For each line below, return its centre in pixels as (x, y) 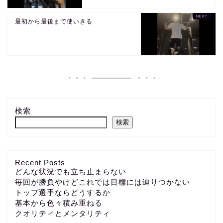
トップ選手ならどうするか (63, 192)
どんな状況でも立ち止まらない (71, 171)
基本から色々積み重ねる (59, 203)
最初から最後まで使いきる (54, 21)
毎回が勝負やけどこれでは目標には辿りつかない (103, 182)
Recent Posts (40, 162)
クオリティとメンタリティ (63, 213)
